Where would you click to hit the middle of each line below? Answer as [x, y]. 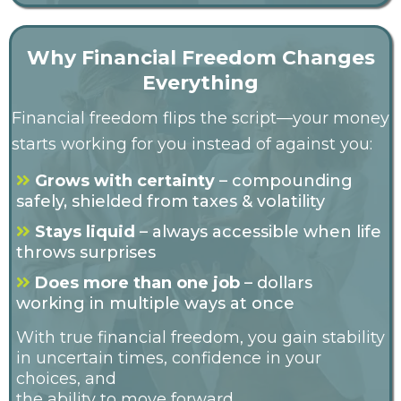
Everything [200, 83]
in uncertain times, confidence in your [169, 358]
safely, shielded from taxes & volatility [171, 202]
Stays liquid [85, 232]
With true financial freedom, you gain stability [200, 338]
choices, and [66, 379]
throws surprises [86, 253]
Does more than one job [137, 283]
